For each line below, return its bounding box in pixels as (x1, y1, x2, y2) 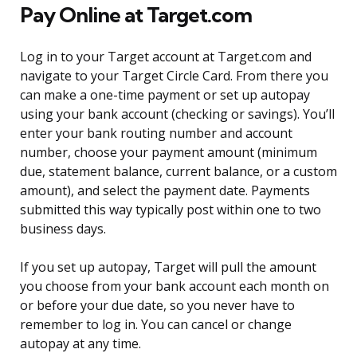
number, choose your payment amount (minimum (20, 143, 317, 162)
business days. (20, 220, 106, 238)
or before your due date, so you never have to (20, 296, 295, 315)
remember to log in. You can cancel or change (20, 316, 292, 334)
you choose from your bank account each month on (20, 277, 329, 296)
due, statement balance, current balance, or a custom (20, 163, 337, 181)
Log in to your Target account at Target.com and (20, 48, 312, 66)
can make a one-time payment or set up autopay (20, 86, 310, 104)
